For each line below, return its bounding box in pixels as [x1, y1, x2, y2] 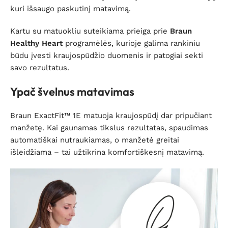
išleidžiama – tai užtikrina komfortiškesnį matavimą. [10, 147, 204, 157]
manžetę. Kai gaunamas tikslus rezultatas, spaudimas [10, 123, 208, 132]
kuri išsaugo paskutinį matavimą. [10, 4, 131, 13]
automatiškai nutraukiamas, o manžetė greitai [10, 135, 179, 145]
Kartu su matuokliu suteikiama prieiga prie [10, 26, 170, 36]
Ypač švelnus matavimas [10, 84, 134, 99]
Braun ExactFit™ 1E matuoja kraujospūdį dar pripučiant [10, 110, 212, 120]
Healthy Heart [10, 38, 63, 48]
